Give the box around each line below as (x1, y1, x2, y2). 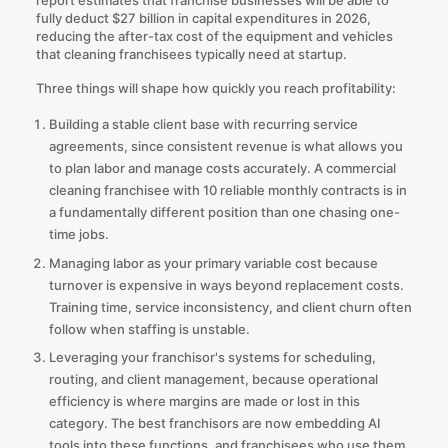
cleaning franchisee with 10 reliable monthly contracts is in (48, 182, 407, 199)
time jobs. (48, 226, 109, 243)
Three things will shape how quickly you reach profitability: (35, 79, 396, 96)
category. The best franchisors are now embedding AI (48, 415, 381, 432)
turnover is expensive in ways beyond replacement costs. (48, 276, 404, 293)
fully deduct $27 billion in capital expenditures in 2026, (35, 9, 371, 26)
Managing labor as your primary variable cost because (48, 254, 378, 271)
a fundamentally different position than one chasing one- (48, 204, 400, 221)
